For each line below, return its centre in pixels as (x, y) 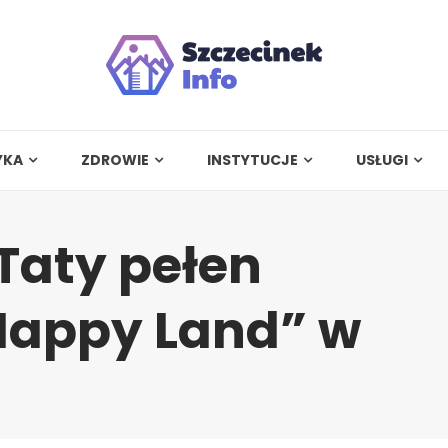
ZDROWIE (115, 160)
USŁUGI (382, 160)
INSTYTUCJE (252, 160)
